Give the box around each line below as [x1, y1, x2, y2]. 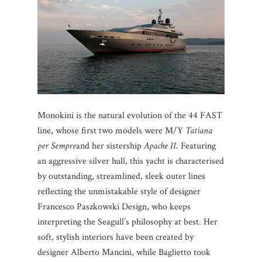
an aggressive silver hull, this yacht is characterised [37, 155, 224, 168]
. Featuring [176, 140, 216, 153]
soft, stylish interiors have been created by [37, 231, 194, 244]
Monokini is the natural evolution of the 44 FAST [37, 109, 222, 122]
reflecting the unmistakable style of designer [37, 185, 201, 198]
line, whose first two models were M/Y [37, 125, 185, 137]
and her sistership [76, 140, 144, 153]
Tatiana [185, 125, 212, 137]
